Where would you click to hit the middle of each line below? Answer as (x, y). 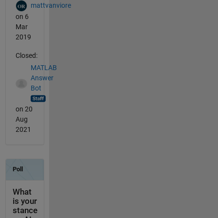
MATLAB (44, 67)
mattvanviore (51, 6)
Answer (42, 78)
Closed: (26, 56)
